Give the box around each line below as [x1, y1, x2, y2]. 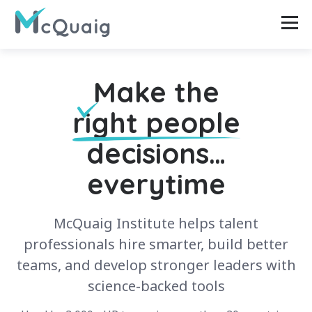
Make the [93, 75, 219, 109]
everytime [86, 166, 226, 201]
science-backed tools [87, 276, 225, 295]
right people [72, 105, 240, 140]
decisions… [86, 136, 226, 171]
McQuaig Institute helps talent [54, 214, 258, 233]
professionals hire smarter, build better [24, 235, 288, 253]
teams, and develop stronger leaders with [16, 256, 296, 274]
